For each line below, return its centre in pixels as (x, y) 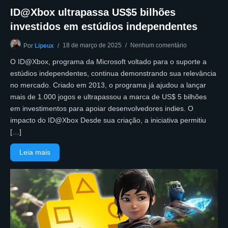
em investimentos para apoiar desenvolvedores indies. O (102, 108)
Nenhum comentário (159, 45)
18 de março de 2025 (92, 45)
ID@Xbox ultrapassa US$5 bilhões (93, 12)
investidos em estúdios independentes (104, 26)
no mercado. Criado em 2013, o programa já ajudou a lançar (108, 85)
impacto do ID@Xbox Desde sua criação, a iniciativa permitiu (108, 120)
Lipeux (44, 46)
